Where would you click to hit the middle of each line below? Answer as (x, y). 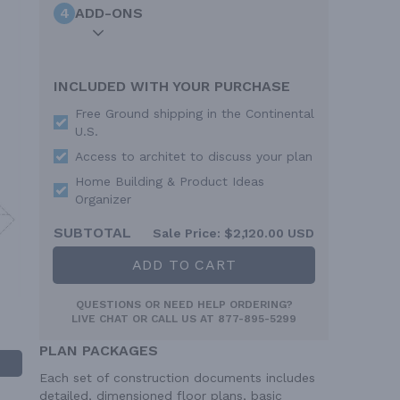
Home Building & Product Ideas (170, 181)
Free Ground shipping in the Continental (195, 113)
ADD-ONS (109, 13)
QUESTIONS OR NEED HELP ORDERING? (184, 304)
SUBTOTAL (92, 233)
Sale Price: (187, 233)
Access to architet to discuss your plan (194, 156)
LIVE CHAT (100, 319)
